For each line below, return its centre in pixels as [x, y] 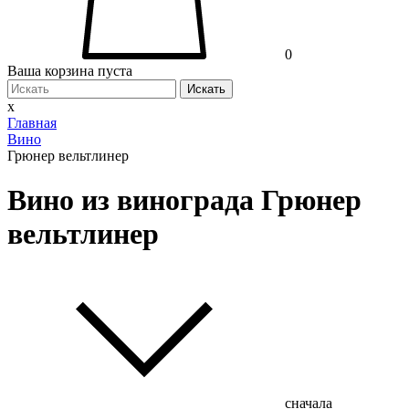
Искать [206, 89]
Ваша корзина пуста [70, 71]
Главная [32, 123]
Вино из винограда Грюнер [184, 200]
